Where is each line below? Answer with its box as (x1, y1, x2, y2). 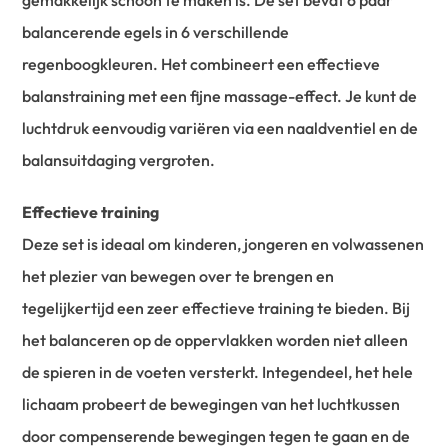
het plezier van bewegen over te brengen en (22, 265, 335, 286)
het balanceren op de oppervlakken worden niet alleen (22, 329, 409, 350)
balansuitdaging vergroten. (22, 149, 216, 170)
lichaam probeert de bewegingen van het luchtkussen (22, 393, 401, 414)
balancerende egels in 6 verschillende (22, 21, 290, 42)
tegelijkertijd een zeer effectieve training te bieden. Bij (22, 297, 411, 318)
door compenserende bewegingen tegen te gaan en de (22, 425, 411, 446)
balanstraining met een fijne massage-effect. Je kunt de (22, 85, 418, 106)
